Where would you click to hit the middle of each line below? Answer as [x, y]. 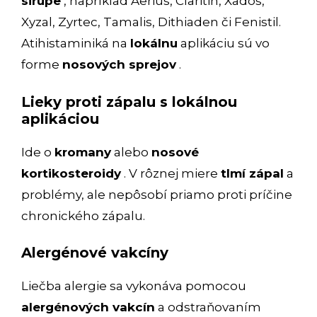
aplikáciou [60, 119]
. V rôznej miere [171, 173]
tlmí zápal [252, 173]
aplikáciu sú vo [224, 44]
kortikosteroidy [71, 173]
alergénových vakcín [88, 307]
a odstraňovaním [208, 307]
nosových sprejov [119, 65]
